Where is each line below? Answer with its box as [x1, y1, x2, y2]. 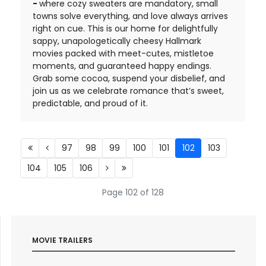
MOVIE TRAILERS [31, 235, 93, 245]
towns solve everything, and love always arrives [33, 9, 228, 22]
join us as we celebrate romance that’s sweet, [33, 84, 224, 97]
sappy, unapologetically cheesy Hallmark [33, 34, 201, 47]
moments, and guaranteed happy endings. [33, 59, 211, 72]
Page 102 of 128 [102, 186, 164, 198]
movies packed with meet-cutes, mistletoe [33, 47, 214, 59]
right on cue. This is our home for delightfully [33, 22, 218, 34]
